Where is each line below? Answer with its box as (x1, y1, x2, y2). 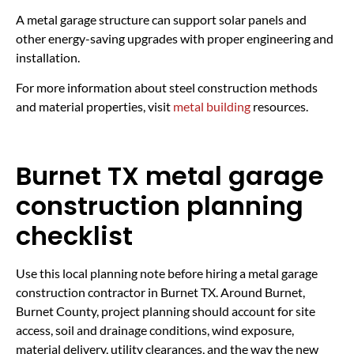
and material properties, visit (16, 99, 173, 115)
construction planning (16, 187, 303, 224)
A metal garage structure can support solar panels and (16, 11, 307, 27)
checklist (16, 217, 133, 254)
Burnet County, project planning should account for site (16, 303, 315, 318)
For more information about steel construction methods (16, 80, 318, 96)
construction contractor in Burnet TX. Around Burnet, (16, 284, 305, 299)
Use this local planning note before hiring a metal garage (16, 265, 318, 281)
